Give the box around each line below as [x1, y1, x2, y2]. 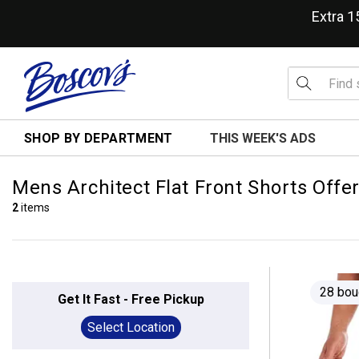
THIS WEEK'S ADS [210, 131, 316, 146]
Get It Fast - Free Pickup [57, 292, 204, 307]
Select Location [87, 320, 175, 335]
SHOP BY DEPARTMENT [24, 131, 173, 146]
